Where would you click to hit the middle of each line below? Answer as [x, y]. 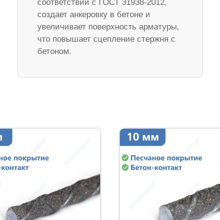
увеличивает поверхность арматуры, [108, 27]
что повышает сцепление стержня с [106, 39]
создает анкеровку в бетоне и [94, 14]
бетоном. [54, 51]
